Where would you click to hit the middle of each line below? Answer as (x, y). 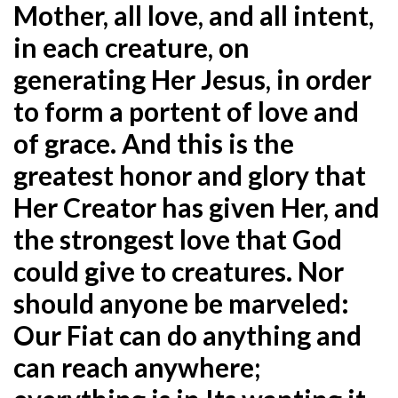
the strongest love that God (178, 239)
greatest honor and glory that (190, 175)
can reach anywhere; (137, 366)
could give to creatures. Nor (179, 271)
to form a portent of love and (186, 111)
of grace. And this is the (154, 143)
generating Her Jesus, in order (192, 79)
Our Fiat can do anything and (187, 334)
